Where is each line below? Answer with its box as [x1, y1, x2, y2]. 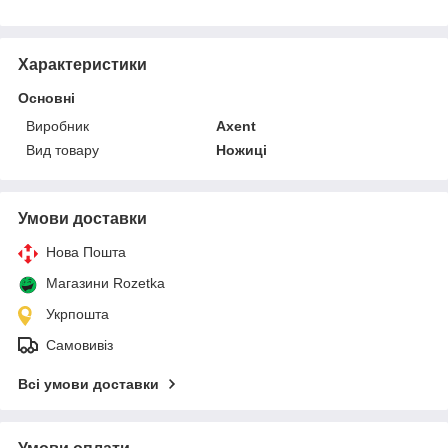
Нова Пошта [46, 243, 126, 260]
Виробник [26, 117, 89, 134]
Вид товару [26, 141, 99, 158]
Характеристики [18, 55, 147, 73]
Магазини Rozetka [46, 274, 165, 291]
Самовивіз [46, 336, 113, 353]
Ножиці [216, 141, 268, 158]
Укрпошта [46, 305, 109, 322]
